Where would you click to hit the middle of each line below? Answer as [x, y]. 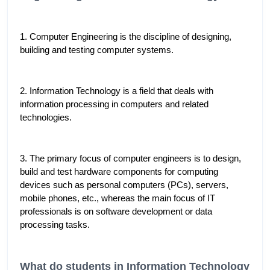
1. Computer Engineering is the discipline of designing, [126, 37]
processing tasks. [56, 225]
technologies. [46, 118]
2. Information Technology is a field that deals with [117, 91]
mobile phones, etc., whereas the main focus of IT [118, 199]
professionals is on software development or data [116, 212]
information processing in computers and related [114, 105]
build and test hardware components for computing [119, 172]
